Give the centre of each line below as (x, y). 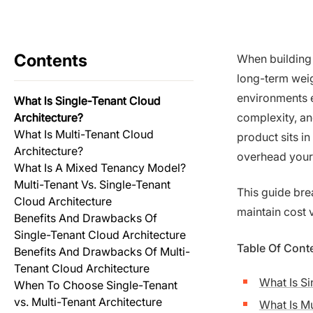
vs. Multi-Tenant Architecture (88, 301)
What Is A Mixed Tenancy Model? (100, 167)
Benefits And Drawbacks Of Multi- (102, 251)
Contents (51, 60)
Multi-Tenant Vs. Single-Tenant (92, 184)
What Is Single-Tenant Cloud (87, 100)
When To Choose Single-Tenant (96, 285)
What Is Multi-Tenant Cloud (84, 134)
